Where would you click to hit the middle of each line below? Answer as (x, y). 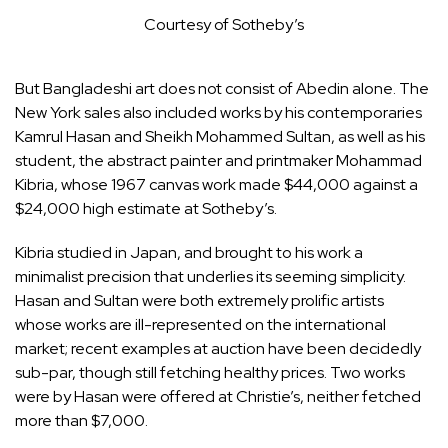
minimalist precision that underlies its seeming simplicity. (210, 277)
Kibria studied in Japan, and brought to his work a (189, 253)
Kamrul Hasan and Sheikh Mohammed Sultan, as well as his (220, 137)
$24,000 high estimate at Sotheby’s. (146, 209)
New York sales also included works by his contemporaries (218, 113)
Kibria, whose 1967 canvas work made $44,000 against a (216, 185)
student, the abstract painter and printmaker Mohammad (218, 161)
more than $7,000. (81, 421)
